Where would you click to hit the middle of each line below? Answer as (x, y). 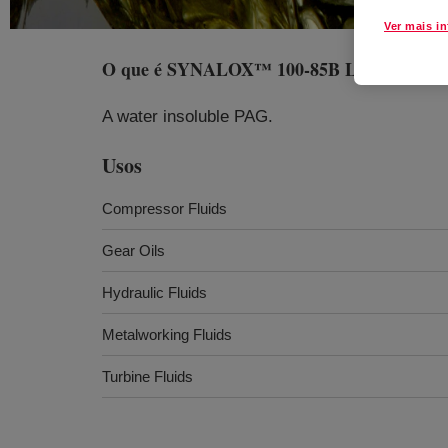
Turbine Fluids (147, 376)
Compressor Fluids (164, 208)
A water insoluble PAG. (187, 116)
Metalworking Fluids (167, 334)
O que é (134, 69)
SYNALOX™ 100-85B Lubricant (295, 69)
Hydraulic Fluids (154, 292)
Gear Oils (133, 250)
